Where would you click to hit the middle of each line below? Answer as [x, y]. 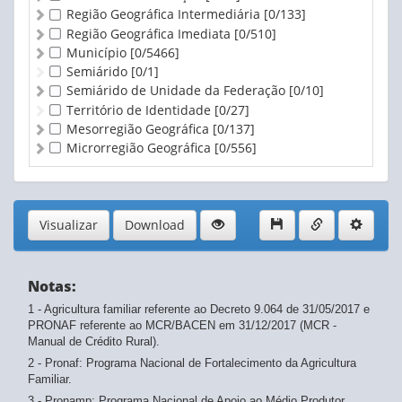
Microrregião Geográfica [140, 148]
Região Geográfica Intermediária [165, 14]
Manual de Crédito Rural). [94, 342]
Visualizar [69, 225]
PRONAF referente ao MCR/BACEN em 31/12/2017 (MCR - [182, 326]
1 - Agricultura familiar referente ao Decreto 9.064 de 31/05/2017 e [199, 310]
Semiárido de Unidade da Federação [178, 91]
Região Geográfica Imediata [150, 33]
